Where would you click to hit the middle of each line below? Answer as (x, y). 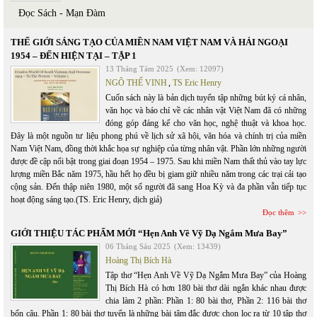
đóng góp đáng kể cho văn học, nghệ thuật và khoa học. (206, 123)
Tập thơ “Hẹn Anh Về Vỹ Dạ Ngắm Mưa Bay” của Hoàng (206, 275)
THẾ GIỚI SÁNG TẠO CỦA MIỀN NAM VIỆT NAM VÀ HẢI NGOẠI (149, 42)
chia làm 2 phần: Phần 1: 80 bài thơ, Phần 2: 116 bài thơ (206, 300)
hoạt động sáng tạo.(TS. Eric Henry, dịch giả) (86, 199)
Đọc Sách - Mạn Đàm (62, 13)
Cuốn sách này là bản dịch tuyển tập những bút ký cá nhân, (206, 97)
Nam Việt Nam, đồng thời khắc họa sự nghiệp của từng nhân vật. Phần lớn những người (158, 148)
